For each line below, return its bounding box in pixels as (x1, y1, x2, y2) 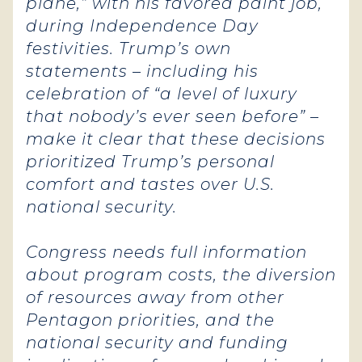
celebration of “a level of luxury (26, 84, 297, 103)
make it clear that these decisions (26, 129, 326, 149)
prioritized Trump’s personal (26, 152, 275, 171)
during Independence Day (26, 16, 259, 36)
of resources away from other (26, 288, 284, 307)
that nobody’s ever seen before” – (26, 107, 319, 126)
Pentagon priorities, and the (26, 310, 275, 330)
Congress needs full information (26, 242, 307, 262)
